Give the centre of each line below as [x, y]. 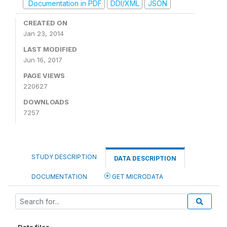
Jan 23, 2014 [44, 33]
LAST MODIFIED [50, 49]
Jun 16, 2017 [43, 60]
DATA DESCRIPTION [145, 158]
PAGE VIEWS [44, 75]
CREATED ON [45, 23]
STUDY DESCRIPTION [64, 157]
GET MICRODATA [137, 177]
